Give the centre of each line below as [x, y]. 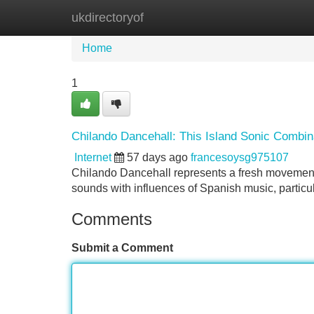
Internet [93, 157]
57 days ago [157, 157]
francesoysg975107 [240, 157]
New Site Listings [187, 17]
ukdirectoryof [108, 18]
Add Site [273, 17]
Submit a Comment [122, 248]
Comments [112, 219]
